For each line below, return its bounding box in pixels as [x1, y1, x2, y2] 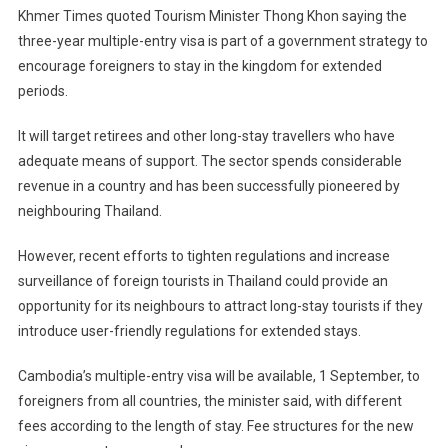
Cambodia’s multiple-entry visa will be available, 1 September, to [17, 368, 420, 385]
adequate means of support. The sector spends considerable [17, 153, 402, 170]
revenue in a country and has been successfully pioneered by [17, 178, 400, 195]
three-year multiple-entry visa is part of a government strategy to [17, 33, 428, 50]
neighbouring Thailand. [17, 203, 162, 220]
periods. [17, 83, 68, 100]
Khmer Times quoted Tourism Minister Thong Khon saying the [17, 8, 407, 25]
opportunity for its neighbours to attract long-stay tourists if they [17, 298, 423, 315]
